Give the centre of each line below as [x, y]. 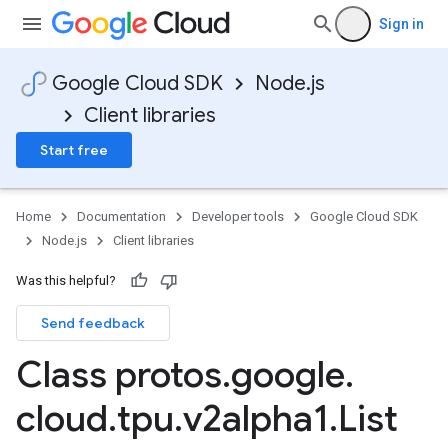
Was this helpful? [66, 280]
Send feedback [93, 323]
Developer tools [238, 216]
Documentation [121, 216]
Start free [74, 150]
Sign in [401, 24]
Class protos [119, 374]
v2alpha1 [256, 418]
